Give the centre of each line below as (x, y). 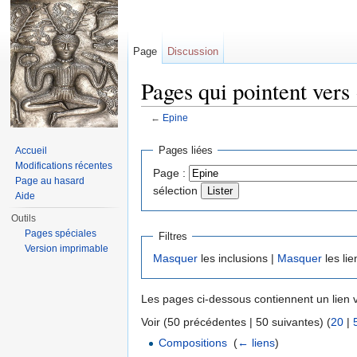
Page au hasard (50, 181)
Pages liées (185, 151)
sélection (175, 190)
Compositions (193, 343)
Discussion (193, 51)
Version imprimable (67, 249)
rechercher (268, 130)
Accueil (31, 151)
